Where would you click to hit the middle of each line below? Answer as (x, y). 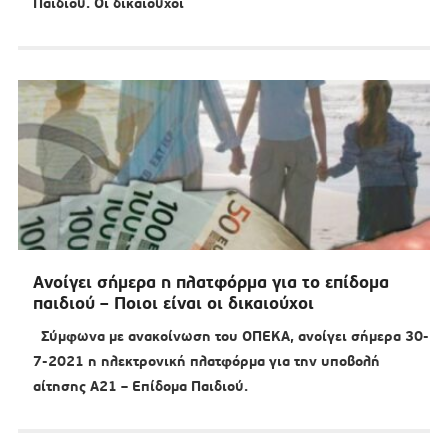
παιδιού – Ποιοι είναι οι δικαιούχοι (173, 303)
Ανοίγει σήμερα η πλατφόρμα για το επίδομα (210, 282)
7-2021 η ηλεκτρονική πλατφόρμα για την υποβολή (206, 361)
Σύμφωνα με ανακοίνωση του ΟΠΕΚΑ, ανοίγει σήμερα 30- (230, 336)
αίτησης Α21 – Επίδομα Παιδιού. (140, 386)
